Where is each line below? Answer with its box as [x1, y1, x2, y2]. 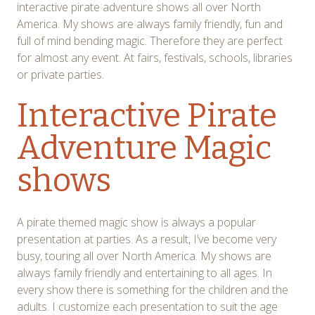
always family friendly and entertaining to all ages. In [17, 264, 272, 281]
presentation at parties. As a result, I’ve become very [17, 231, 276, 247]
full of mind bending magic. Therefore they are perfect [17, 32, 283, 49]
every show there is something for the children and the [17, 281, 288, 297]
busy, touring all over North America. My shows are [17, 247, 271, 264]
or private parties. [17, 66, 104, 82]
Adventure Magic [17, 128, 271, 167]
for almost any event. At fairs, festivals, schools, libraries [17, 49, 292, 65]
